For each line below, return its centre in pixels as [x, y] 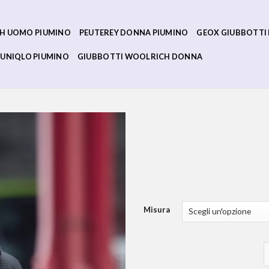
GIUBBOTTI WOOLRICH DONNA [140, 56]
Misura [157, 209]
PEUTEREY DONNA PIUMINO [134, 32]
